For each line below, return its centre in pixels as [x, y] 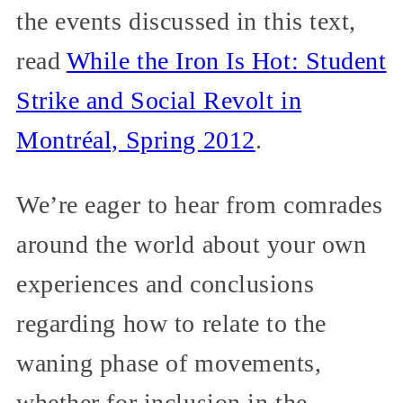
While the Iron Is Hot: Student [226, 61]
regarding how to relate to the [171, 324]
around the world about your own [192, 245]
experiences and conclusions [166, 284]
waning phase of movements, [169, 363]
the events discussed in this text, [187, 22]
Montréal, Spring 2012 [136, 140]
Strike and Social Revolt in [159, 101]
